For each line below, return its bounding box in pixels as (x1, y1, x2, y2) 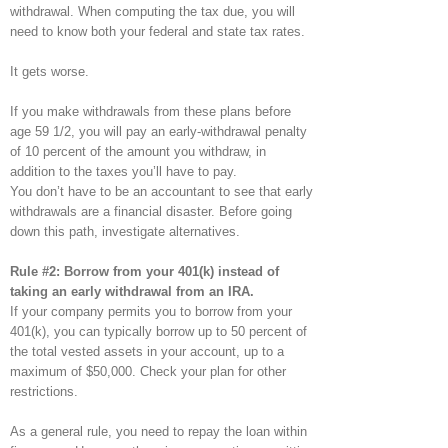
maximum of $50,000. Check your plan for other (10, 363, 286, 379)
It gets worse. (10, 63, 89, 79)
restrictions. (10, 383, 78, 399)
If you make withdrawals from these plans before (10, 103, 291, 119)
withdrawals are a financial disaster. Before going (10, 203, 292, 219)
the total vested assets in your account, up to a (10, 343, 284, 359)
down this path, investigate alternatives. (10, 223, 240, 239)
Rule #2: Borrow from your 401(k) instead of (10, 263, 279, 279)
